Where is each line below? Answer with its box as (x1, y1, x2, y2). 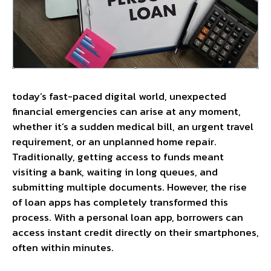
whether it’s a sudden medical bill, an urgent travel (12, 118, 253, 134)
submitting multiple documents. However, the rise (12, 178, 247, 195)
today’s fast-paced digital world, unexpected (12, 88, 226, 104)
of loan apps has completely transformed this (12, 194, 228, 210)
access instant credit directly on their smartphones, (12, 224, 259, 240)
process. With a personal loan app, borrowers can (12, 209, 243, 225)
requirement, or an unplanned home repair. (12, 133, 217, 149)
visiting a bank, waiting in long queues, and (12, 163, 218, 180)
